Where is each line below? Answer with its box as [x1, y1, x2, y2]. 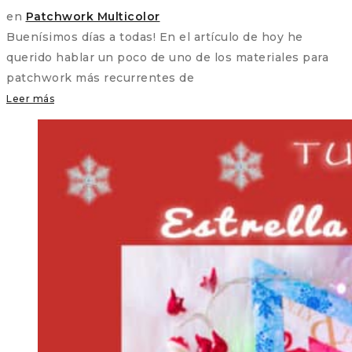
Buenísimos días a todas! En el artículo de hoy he [6, 30, 303, 45]
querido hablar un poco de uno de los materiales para [6, 50, 328, 65]
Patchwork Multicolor [25, 9, 160, 24]
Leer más [6, 93, 54, 105]
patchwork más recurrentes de [6, 71, 194, 86]
